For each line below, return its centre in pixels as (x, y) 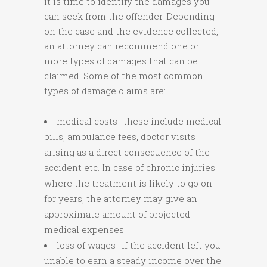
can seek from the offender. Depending (129, 16)
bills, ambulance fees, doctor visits (120, 137)
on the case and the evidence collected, (131, 31)
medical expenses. (85, 230)
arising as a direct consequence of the (127, 152)
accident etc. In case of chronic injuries (130, 168)
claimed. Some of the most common (124, 76)
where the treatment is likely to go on (128, 183)
